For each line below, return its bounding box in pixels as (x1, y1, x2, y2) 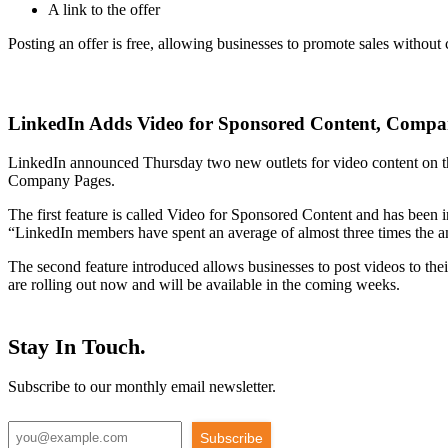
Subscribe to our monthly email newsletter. (8, 377, 276, 395)
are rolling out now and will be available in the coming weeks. (8, 275, 400, 293)
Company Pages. (8, 171, 115, 189)
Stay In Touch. (8, 333, 146, 359)
